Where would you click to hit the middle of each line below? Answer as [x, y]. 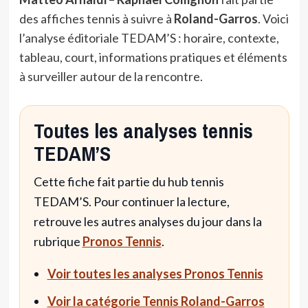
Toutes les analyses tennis [143, 130]
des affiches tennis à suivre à [96, 18]
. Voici [273, 18]
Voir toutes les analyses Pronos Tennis [155, 273]
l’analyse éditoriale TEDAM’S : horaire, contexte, [149, 37]
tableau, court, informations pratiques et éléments [153, 57]
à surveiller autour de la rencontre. [111, 76]
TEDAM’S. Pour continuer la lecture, [131, 201]
